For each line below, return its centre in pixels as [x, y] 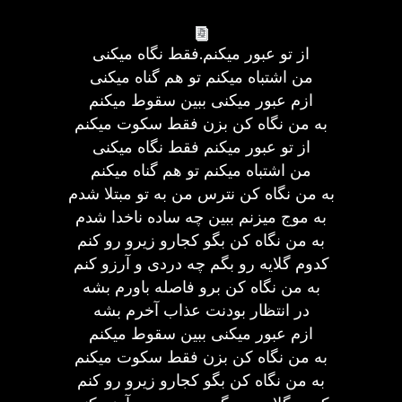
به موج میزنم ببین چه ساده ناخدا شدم [201, 217]
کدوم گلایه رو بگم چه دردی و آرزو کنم [201, 263]
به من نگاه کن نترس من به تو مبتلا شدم [201, 193]
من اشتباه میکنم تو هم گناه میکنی [201, 77]
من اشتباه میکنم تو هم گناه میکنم [201, 170]
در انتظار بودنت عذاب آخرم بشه [201, 310]
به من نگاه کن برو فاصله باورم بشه [201, 287]
